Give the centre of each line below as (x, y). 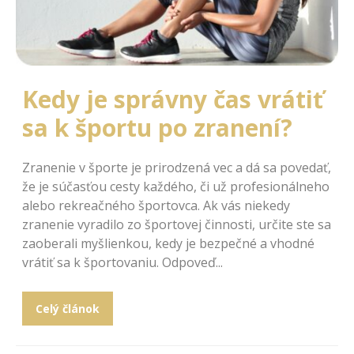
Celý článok (67, 309)
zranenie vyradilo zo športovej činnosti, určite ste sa (177, 225)
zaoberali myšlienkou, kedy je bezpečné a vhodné (168, 244)
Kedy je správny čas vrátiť (173, 100)
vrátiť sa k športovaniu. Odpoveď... (122, 263)
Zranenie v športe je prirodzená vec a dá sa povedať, (177, 168)
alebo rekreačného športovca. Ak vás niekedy (156, 206)
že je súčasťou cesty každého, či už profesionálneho (176, 187)
